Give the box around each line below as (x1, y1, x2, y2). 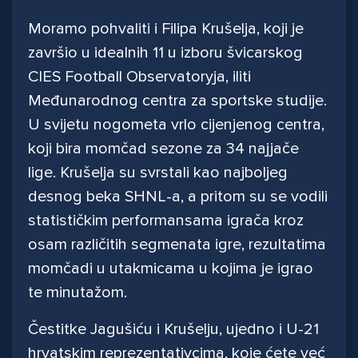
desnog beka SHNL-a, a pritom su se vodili (28, 187, 328, 207)
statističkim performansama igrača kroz (28, 211, 304, 231)
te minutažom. (28, 283, 131, 303)
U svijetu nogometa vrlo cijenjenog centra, (28, 115, 324, 135)
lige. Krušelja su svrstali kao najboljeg (28, 163, 288, 183)
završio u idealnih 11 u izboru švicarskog (28, 43, 303, 63)
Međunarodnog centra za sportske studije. (28, 91, 327, 111)
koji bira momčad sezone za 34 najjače (28, 139, 299, 159)
